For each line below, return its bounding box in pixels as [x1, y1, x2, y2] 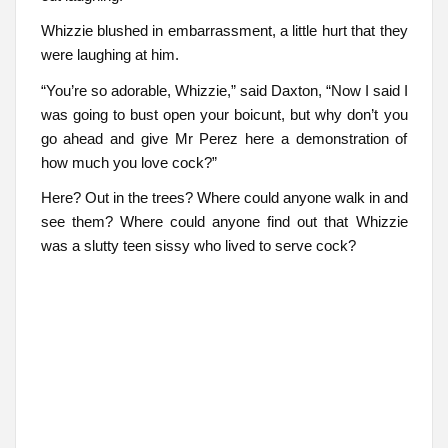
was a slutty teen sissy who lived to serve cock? [40, 237, 356, 255]
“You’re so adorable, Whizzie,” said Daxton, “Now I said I [40, 81, 408, 99]
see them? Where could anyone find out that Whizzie [40, 213, 408, 231]
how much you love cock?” [40, 153, 217, 171]
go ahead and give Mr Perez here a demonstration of [40, 129, 408, 147]
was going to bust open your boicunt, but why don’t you [40, 105, 408, 123]
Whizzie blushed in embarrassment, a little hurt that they [40, 22, 408, 40]
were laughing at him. [40, 46, 179, 64]
